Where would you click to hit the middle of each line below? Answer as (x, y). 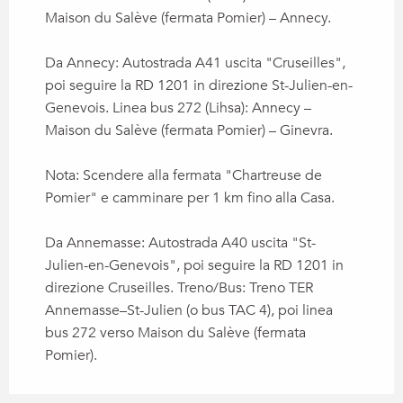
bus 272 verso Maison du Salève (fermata (175, 332)
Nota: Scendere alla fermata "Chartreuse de (184, 175)
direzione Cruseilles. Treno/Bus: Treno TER (179, 287)
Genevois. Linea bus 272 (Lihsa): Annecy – (178, 107)
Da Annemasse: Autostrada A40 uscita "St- (180, 242)
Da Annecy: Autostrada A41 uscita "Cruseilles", (195, 63)
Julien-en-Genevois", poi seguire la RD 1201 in (194, 265)
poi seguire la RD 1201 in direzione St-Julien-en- (199, 85)
